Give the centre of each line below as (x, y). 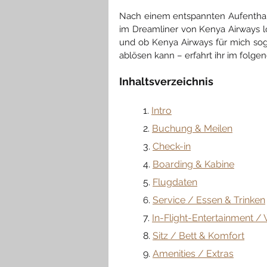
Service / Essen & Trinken (209, 200)
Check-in (172, 146)
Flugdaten (175, 182)
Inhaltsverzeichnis (166, 81)
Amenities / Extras (193, 253)
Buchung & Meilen (192, 128)
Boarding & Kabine (193, 164)
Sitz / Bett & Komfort (198, 235)
